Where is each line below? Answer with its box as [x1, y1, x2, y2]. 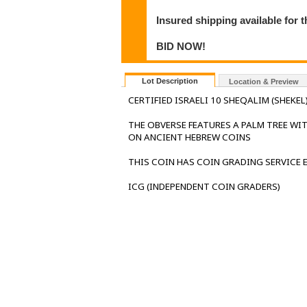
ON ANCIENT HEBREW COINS [128, 131, 251, 144]
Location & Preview [229, 77, 299, 86]
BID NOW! [156, 40, 206, 52]
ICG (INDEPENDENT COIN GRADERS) [128, 180, 280, 193]
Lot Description [142, 77, 198, 86]
